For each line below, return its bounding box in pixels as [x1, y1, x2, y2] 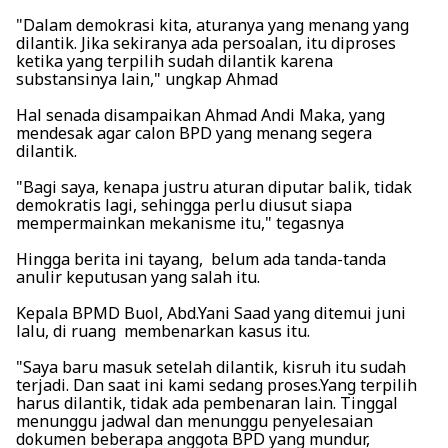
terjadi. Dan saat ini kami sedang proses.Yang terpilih [16, 374, 417, 397]
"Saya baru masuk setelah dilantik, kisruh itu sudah [16, 356, 406, 379]
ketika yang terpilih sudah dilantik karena [16, 50, 333, 73]
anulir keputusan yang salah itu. [16, 266, 260, 289]
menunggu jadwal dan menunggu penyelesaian [16, 410, 373, 433]
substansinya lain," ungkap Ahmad [16, 68, 278, 91]
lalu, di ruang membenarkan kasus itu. [16, 320, 310, 343]
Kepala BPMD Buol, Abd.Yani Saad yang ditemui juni [16, 302, 406, 325]
